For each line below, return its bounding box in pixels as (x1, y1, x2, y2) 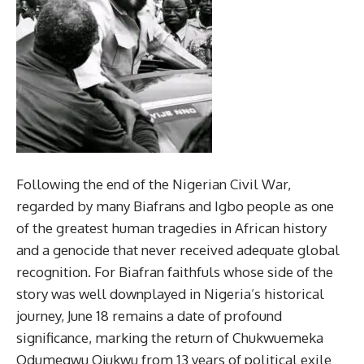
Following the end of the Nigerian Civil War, (16, 175, 291, 193)
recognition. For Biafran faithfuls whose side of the (16, 263, 333, 280)
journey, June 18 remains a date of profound (16, 307, 282, 324)
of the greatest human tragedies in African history (16, 219, 327, 236)
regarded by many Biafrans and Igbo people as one (16, 197, 334, 214)
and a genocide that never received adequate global (16, 241, 340, 258)
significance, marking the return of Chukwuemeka (16, 329, 323, 346)
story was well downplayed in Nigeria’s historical (16, 285, 324, 302)
